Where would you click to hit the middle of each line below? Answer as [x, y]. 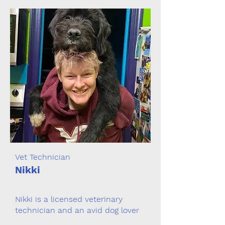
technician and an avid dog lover [77, 210]
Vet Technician [43, 157]
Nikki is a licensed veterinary [69, 199]
